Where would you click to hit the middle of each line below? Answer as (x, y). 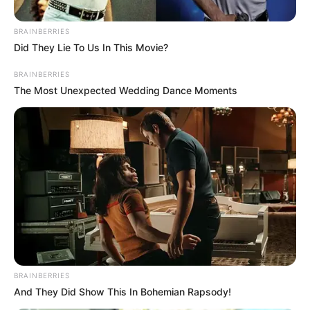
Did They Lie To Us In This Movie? (91, 47)
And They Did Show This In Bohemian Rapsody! (122, 292)
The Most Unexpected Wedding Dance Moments (126, 90)
